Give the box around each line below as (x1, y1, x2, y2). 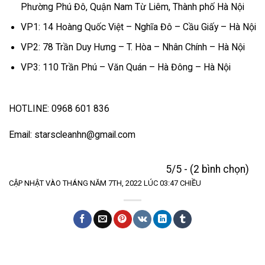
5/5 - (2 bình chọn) (166, 163, 249, 176)
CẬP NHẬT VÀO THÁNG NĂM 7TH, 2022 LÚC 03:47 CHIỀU (9, 179, 201, 188)
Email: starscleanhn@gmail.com (9, 129, 145, 141)
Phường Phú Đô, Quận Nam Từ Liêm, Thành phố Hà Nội (20, 1, 244, 13)
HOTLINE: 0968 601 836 (9, 102, 185, 114)
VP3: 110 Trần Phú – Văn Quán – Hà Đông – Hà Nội (20, 62, 252, 73)
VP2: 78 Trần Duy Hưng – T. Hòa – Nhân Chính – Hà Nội (20, 41, 245, 53)
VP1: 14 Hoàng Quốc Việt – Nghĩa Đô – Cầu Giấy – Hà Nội (20, 21, 256, 33)
